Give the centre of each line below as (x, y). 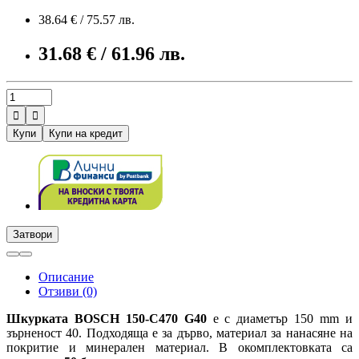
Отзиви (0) (68, 291)
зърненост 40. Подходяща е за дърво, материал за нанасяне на (179, 333)
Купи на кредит (86, 133)
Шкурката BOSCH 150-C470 (92, 318)
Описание (66, 276)
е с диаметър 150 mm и (280, 318)
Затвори (32, 234)
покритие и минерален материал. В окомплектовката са (179, 347)
